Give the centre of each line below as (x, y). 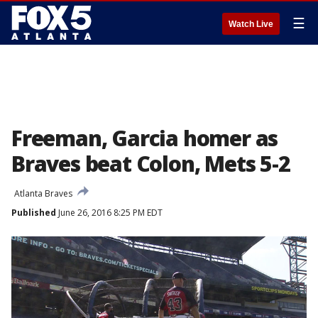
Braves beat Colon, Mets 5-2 (151, 164)
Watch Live (251, 24)
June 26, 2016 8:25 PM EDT (109, 213)
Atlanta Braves (43, 193)
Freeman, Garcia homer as (145, 138)
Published (34, 213)
